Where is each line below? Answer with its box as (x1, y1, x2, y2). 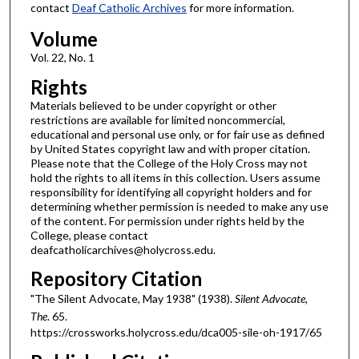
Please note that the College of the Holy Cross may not (30, 155, 308, 170)
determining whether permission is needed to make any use (30, 199, 329, 213)
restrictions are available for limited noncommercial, (30, 112, 285, 127)
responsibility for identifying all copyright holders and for (30, 184, 312, 199)
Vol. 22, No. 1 (30, 50, 95, 64)
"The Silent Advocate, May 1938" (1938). (30, 292, 235, 306)
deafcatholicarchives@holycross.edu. (30, 242, 216, 256)
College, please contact (30, 228, 148, 242)
